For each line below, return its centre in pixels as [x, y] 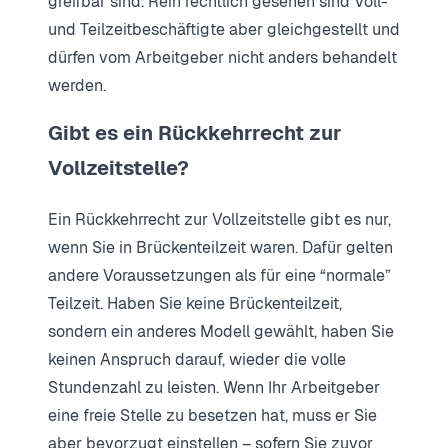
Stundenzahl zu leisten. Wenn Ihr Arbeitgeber [214, 387]
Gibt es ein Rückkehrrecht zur [195, 132]
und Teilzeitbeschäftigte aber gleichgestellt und [224, 29]
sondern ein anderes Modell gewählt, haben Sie [221, 331]
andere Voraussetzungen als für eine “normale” [219, 275]
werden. [77, 85]
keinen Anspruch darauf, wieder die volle [197, 359]
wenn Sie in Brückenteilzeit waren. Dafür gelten [220, 247]
